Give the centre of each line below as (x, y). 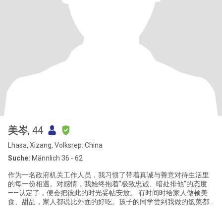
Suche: (19, 158)
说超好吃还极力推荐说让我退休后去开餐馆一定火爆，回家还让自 (109, 211)
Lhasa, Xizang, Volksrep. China (55, 145)
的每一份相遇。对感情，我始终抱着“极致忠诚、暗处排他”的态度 (108, 184)
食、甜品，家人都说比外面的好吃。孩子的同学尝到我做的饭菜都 (109, 202)
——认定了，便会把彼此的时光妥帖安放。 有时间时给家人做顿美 (73, 193)
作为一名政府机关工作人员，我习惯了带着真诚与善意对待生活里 (109, 175)
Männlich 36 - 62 (56, 158)
